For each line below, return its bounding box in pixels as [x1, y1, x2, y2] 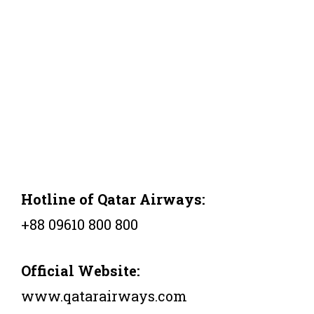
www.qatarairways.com [21, 286, 187, 305]
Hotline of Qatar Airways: [21, 189, 205, 208]
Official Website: [21, 261, 140, 280]
